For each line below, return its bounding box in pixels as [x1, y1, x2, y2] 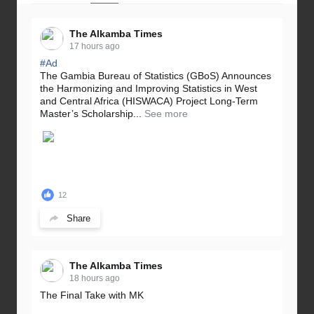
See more [144, 108, 188, 120]
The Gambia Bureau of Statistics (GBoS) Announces [40, 70, 271, 82]
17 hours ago [69, 41, 120, 52]
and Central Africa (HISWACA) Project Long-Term [40, 95, 258, 107]
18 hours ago [69, 273, 120, 284]
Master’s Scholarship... [40, 108, 142, 120]
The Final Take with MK [40, 289, 144, 301]
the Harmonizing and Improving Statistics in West [40, 83, 257, 95]
